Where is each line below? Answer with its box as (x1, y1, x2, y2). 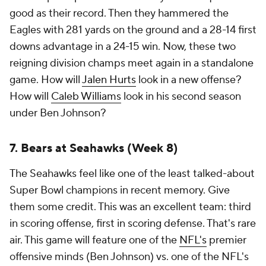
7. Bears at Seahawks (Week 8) (9, 141, 178, 156)
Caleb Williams (51, 90, 121, 103)
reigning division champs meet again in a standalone (9, 56, 254, 70)
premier (207, 233, 246, 247)
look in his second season (121, 90, 241, 103)
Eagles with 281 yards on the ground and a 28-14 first (9, 23, 256, 37)
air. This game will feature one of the (9, 233, 179, 247)
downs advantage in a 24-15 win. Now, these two (9, 40, 236, 53)
